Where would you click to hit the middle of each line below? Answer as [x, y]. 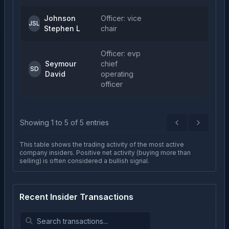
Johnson [60, 18]
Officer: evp [121, 53]
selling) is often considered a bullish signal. [84, 161]
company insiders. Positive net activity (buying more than [105, 153]
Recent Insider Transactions [76, 197]
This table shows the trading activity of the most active [102, 144]
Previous [192, 127]
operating [117, 74]
